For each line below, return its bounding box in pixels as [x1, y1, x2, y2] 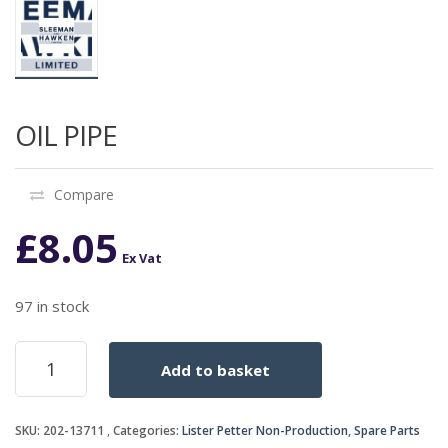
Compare [54, 185, 114, 205]
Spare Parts [354, 422, 420, 440]
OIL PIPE [15, 116, 117, 155]
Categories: [113, 422, 182, 440]
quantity [14, 382, 80, 403]
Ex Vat [122, 249, 162, 268]
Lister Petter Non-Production [182, 422, 348, 440]
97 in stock [15, 296, 89, 317]
